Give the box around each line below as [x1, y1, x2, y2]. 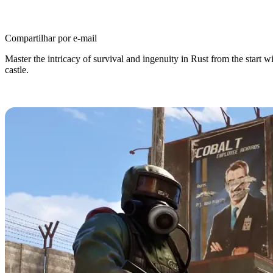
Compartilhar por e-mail [5, 33, 97, 43]
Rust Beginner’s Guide [5, 87, 172, 107]
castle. [5, 65, 29, 75]
